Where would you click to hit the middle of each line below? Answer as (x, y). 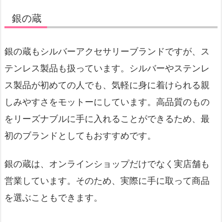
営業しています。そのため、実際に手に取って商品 (107, 181)
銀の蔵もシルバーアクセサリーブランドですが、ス (107, 51)
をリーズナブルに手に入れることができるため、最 (107, 118)
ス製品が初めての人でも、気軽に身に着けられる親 (107, 85)
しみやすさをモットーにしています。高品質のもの (107, 102)
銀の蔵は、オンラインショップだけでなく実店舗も (107, 164)
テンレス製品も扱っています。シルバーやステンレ (107, 68)
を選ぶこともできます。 (54, 198)
